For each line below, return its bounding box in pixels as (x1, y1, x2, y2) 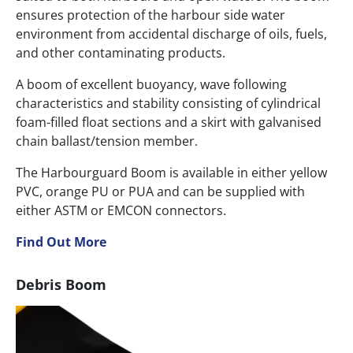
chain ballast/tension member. (16, 132, 198, 150)
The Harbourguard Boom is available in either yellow (16, 164, 327, 182)
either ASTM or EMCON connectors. (16, 202, 226, 220)
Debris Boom (16, 275, 106, 295)
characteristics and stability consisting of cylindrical (16, 95, 321, 113)
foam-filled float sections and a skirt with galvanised (16, 113, 321, 132)
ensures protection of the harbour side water (16, 6, 285, 24)
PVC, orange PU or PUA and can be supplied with (16, 183, 305, 201)
